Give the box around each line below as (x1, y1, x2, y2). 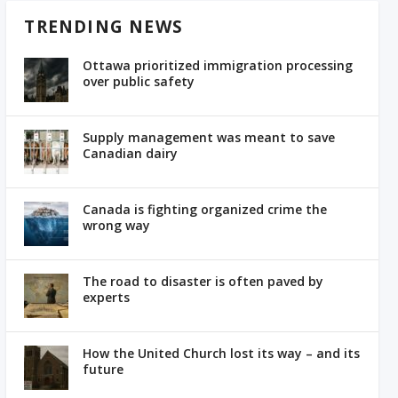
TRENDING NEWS (24, 15, 184, 39)
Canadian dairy (83, 145, 179, 163)
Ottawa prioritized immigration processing (83, 57, 354, 75)
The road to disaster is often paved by (83, 273, 324, 291)
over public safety (83, 73, 195, 91)
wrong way (83, 217, 151, 235)
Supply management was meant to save (83, 129, 336, 147)
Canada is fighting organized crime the (83, 201, 328, 219)
